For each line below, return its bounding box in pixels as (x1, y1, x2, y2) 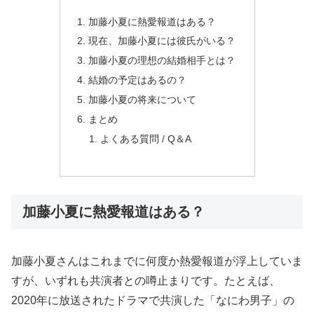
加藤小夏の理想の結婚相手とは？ (88, 55, 235, 67)
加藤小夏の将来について (88, 94, 196, 106)
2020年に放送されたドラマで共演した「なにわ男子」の (11, 294, 294, 307)
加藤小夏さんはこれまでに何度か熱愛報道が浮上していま (11, 255, 303, 268)
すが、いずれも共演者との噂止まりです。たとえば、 (11, 275, 280, 287)
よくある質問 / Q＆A (100, 132, 192, 144)
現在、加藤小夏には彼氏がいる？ (88, 35, 235, 47)
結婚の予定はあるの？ (88, 74, 186, 86)
